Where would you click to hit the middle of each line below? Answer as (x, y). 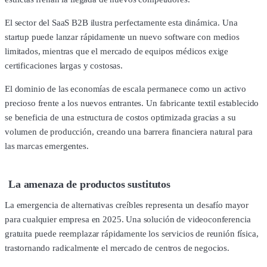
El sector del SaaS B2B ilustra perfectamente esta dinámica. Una (121, 22)
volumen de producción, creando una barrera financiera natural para (129, 131)
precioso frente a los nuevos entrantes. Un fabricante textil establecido (132, 103)
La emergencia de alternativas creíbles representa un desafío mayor (127, 205)
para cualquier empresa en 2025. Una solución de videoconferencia (128, 220)
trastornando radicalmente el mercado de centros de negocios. (117, 248)
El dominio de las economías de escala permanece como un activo (125, 89)
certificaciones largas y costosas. (64, 65)
